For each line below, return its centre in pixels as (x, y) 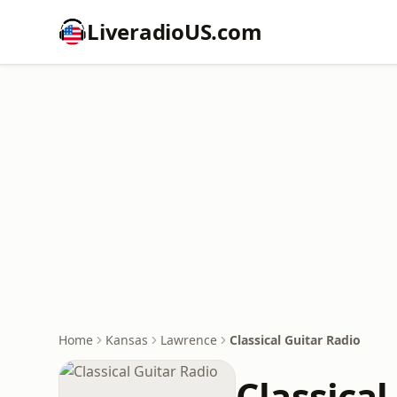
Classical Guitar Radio (295, 340)
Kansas (127, 340)
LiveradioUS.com (175, 31)
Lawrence (189, 340)
